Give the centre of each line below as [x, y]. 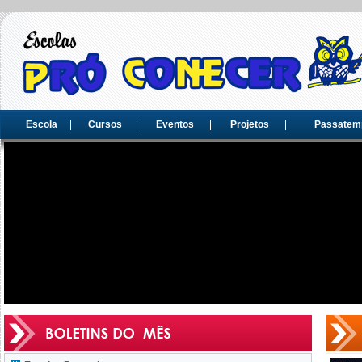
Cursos [105, 124]
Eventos [175, 124]
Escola [41, 124]
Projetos [249, 124]
